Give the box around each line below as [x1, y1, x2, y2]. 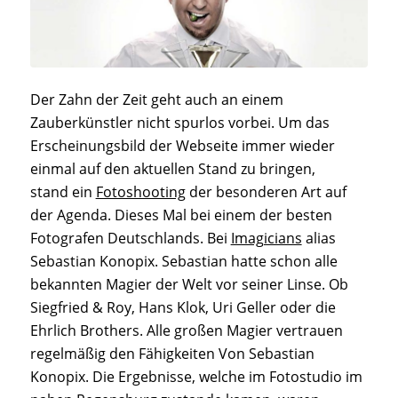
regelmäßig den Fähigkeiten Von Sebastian [29, 344, 314, 364]
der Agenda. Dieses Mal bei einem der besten [29, 205, 332, 226]
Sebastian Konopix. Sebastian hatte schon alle [29, 251, 338, 272]
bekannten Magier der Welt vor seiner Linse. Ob [29, 275, 348, 295]
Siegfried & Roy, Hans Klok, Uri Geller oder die [29, 298, 336, 318]
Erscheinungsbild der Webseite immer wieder [29, 136, 335, 156]
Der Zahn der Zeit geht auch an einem [29, 90, 283, 110]
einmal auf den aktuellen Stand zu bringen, [29, 159, 315, 179]
